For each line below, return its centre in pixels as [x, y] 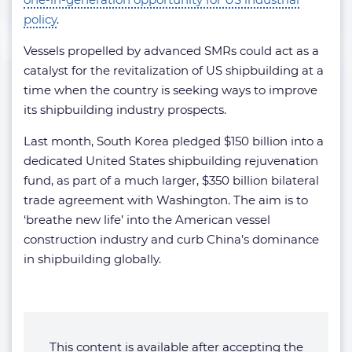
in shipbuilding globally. [92, 258]
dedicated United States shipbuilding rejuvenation [171, 160]
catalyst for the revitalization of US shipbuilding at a [174, 70]
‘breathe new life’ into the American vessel [147, 219]
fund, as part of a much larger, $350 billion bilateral [171, 180]
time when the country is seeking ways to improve [170, 90]
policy [40, 19]
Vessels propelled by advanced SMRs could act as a [171, 50]
